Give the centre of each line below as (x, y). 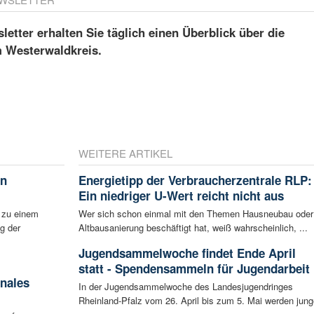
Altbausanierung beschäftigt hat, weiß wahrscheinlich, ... (193, 227)
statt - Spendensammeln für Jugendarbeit (194, 268)
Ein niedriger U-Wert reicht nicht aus (181, 195)
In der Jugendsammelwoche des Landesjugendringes (185, 286)
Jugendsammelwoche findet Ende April (187, 253)
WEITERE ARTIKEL (125, 153)
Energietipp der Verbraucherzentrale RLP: (195, 180)
